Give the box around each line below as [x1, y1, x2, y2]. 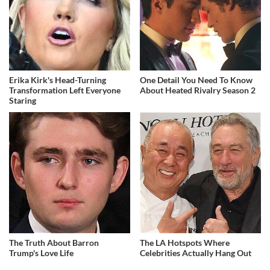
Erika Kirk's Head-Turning [9, 74, 106, 85]
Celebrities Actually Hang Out [140, 247, 252, 258]
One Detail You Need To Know [140, 74, 253, 85]
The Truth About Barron [9, 237, 99, 248]
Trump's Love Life [9, 247, 74, 258]
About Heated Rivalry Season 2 [140, 84, 256, 95]
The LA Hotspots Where [140, 237, 230, 248]
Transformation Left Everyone [9, 84, 121, 95]
